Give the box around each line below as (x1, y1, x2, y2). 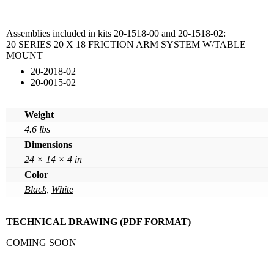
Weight (24, 109, 54, 120)
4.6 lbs (24, 124, 50, 135)
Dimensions (24, 139, 72, 150)
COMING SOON (6, 237, 76, 248)
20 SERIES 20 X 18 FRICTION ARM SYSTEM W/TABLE (6, 39, 246, 50)
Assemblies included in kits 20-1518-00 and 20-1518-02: (6, 28, 226, 39)
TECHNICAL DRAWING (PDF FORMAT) (6, 216, 191, 227)
